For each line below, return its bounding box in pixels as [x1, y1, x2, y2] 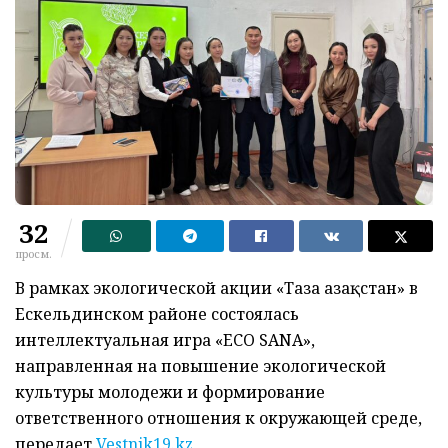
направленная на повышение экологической [15, 355, 386, 378]
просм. [15, 246, 52, 262]
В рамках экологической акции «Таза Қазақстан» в [15, 277, 418, 300]
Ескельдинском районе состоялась [15, 303, 299, 326]
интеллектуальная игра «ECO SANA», [15, 329, 315, 352]
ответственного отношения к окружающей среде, [15, 407, 422, 430]
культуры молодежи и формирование [15, 381, 325, 404]
